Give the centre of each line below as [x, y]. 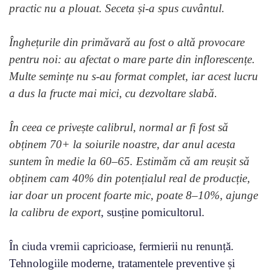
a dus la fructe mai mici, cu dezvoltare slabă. [113, 93]
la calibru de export [55, 212]
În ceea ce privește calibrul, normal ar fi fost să [119, 127]
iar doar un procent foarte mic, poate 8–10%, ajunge [134, 195]
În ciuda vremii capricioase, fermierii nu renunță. [121, 246]
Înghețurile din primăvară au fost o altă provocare [127, 42]
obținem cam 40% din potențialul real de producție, [130, 178]
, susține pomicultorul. [153, 212]
